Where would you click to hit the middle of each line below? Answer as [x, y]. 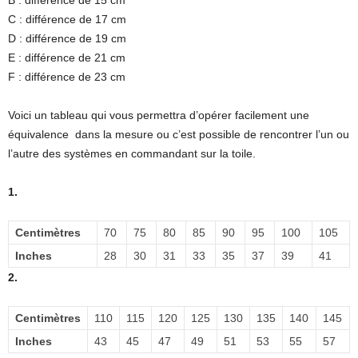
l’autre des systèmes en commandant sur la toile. [132, 153]
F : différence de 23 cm [67, 76]
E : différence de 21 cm [67, 57]
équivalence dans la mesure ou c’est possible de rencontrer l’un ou [179, 134]
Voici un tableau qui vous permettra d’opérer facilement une [159, 115]
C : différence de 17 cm [67, 19]
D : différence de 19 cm [67, 38]
